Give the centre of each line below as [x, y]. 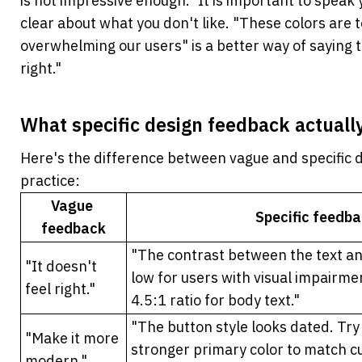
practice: [50, 181]
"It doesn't [61, 267]
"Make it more [72, 339]
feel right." [60, 289]
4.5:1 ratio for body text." [215, 301]
